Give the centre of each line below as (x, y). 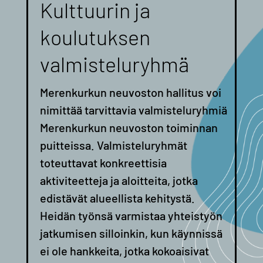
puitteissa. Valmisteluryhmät (113, 145)
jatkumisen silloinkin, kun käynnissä (131, 233)
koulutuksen (95, 37)
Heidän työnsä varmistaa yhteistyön (131, 216)
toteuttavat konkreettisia (103, 163)
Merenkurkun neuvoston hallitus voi (130, 92)
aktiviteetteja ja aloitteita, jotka (119, 181)
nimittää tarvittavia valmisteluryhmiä (133, 110)
